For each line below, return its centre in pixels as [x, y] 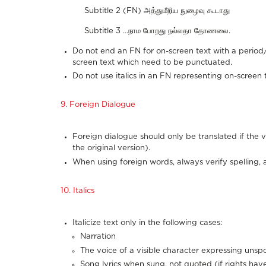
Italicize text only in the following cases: [147, 223]
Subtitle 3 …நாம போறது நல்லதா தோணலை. [157, 31]
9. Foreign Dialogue [98, 105]
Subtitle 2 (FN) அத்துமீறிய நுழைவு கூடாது [157, 11]
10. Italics [77, 191]
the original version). [111, 148]
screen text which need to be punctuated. [152, 62]
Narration [98, 237]
